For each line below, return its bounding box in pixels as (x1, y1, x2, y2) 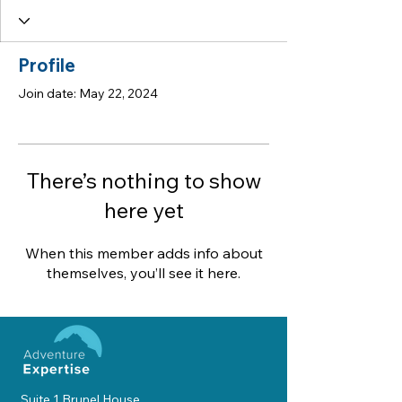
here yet (103, 197, 184, 223)
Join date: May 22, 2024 (18, 85, 158, 101)
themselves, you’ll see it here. (47, 264, 240, 282)
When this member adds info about (24, 244, 263, 262)
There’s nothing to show (26, 167, 261, 194)
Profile (18, 54, 75, 76)
